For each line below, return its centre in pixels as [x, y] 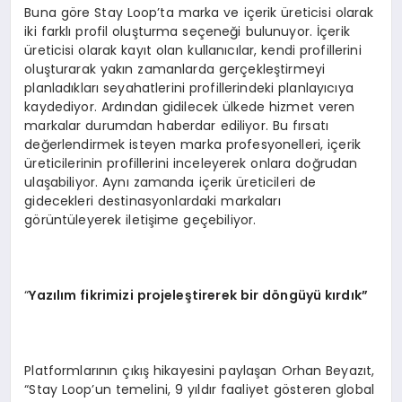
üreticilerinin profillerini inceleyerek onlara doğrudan [191, 163]
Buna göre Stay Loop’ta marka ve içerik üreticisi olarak [199, 12]
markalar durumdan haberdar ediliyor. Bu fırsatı [177, 125]
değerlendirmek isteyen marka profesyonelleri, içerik [193, 144]
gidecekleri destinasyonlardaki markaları [153, 201]
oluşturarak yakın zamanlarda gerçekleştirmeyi [175, 69]
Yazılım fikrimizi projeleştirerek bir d [150, 295]
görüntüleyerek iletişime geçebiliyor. [140, 219]
